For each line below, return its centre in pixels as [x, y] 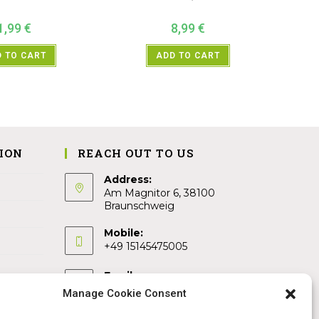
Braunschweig [139, 205]
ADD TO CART [188, 56]
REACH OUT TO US [136, 153]
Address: [128, 179]
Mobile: [124, 232]
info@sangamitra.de [154, 289]
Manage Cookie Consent [124, 293]
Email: [120, 275]
